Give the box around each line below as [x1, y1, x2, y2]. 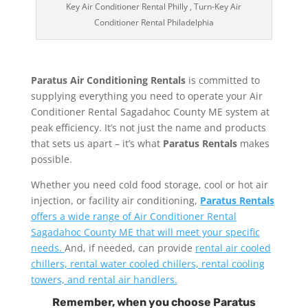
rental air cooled [195, 241, 271, 255]
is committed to [185, 74, 260, 87]
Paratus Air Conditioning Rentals [30, 74, 186, 87]
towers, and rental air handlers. [30, 273, 177, 287]
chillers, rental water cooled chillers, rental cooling [30, 257, 265, 271]
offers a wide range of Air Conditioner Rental [30, 210, 236, 223]
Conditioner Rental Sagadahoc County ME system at [30, 105, 269, 119]
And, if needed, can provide [64, 241, 195, 255]
